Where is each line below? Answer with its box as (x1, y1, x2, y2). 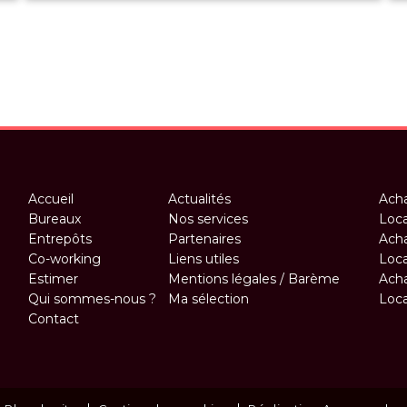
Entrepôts (27, 231, 92, 247)
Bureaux (27, 211, 81, 227)
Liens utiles (168, 251, 240, 267)
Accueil (27, 191, 74, 207)
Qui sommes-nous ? (27, 291, 156, 307)
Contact (27, 311, 79, 327)
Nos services (168, 211, 249, 227)
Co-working (27, 251, 101, 267)
